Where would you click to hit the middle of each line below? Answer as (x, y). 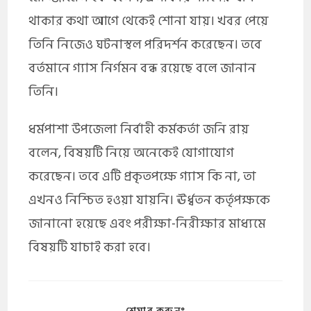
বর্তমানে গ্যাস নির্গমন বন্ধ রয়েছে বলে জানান (143, 68)
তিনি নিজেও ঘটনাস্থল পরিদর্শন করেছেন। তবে (145, 44)
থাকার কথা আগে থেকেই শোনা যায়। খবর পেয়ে (149, 21)
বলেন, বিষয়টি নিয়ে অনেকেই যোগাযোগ (132, 153)
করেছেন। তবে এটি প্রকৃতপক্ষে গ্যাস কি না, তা (143, 176)
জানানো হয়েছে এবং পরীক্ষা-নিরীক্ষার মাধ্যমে (148, 224)
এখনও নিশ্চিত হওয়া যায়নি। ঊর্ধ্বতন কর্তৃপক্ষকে (150, 200)
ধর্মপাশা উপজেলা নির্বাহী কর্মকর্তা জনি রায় (139, 129)
